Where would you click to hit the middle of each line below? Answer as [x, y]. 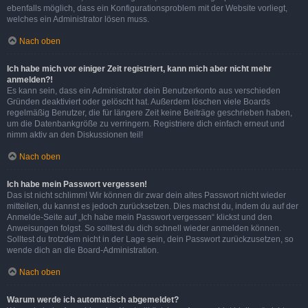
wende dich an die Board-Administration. [83, 250]
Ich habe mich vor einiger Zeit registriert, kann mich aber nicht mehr [139, 69]
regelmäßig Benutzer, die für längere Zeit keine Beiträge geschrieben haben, [150, 113]
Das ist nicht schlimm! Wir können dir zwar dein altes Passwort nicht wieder [146, 195]
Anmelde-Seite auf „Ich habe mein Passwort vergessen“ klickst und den [140, 217]
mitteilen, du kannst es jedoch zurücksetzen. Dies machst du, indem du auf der [153, 206]
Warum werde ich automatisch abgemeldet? [93, 300]
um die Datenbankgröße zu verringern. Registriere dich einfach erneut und [146, 124]
